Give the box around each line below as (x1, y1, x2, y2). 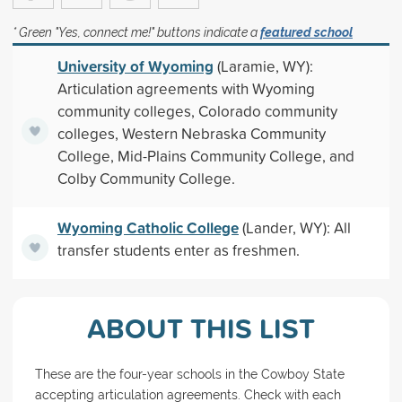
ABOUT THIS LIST (86, 308, 315, 348)
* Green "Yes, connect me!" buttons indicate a (12, 25, 260, 39)
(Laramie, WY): (213, 56, 313, 76)
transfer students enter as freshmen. (57, 240, 300, 260)
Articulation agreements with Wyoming (57, 78, 315, 99)
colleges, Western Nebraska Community (57, 123, 326, 144)
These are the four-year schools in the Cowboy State (34, 367, 345, 381)
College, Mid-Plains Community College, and (57, 145, 354, 166)
